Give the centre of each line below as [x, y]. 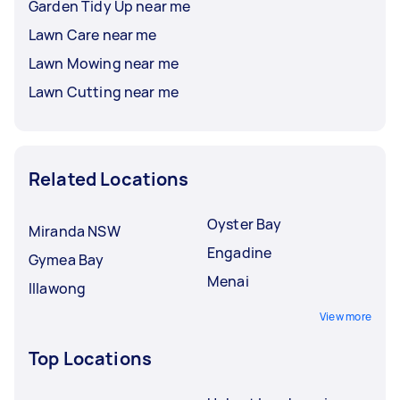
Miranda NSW [75, 231]
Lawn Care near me [93, 34]
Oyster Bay [245, 224]
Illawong [58, 288]
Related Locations [109, 179]
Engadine [240, 252]
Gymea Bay [67, 259]
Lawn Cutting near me [104, 92]
